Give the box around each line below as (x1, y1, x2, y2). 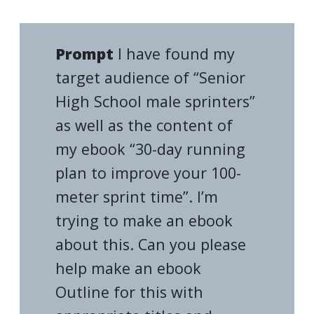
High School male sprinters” (55, 90, 256, 111)
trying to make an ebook (55, 210, 233, 231)
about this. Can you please (55, 233, 247, 254)
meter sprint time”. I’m (55, 186, 219, 207)
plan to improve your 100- (55, 162, 242, 183)
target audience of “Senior (55, 67, 246, 88)
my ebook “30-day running (55, 138, 246, 159)
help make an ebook (55, 257, 202, 278)
